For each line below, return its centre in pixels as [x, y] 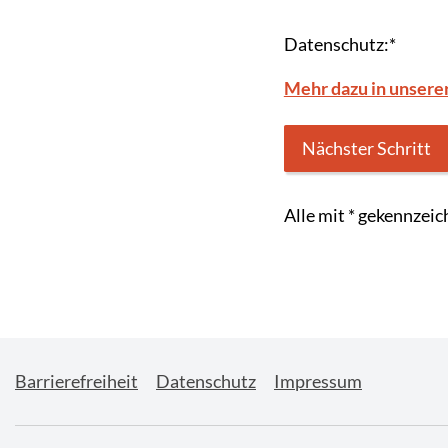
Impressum [318, 380]
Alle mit [315, 215]
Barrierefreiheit [76, 380]
